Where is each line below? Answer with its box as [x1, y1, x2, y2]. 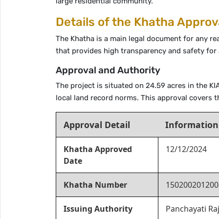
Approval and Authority [56, 65, 160, 76]
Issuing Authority [64, 203, 132, 214]
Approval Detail [64, 119, 130, 131]
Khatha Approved [64, 144, 132, 154]
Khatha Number [64, 179, 127, 190]
